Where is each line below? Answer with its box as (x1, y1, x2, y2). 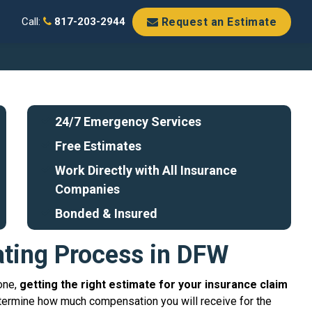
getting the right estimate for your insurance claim (19, 278, 288, 291)
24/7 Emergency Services (55, 114, 202, 129)
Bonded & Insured (55, 206, 158, 221)
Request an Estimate (158, 15, 276, 29)
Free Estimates (55, 139, 142, 153)
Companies (55, 182, 120, 196)
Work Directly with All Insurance (55, 163, 237, 178)
